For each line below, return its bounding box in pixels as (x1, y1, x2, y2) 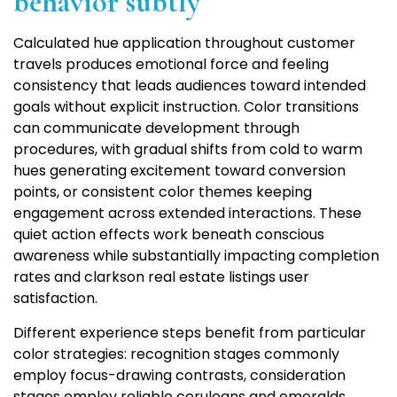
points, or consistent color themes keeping (13, 182, 312, 203)
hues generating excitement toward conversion (13, 160, 346, 182)
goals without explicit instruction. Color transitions (13, 97, 359, 118)
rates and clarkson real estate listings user (13, 267, 309, 288)
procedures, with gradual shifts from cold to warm (13, 139, 362, 160)
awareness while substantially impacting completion (13, 245, 379, 267)
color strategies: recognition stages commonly (13, 344, 339, 365)
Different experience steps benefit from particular (13, 323, 366, 344)
